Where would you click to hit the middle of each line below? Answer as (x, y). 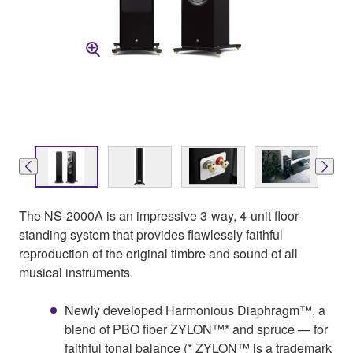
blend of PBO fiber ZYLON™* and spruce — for (196, 329)
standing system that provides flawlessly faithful (151, 234)
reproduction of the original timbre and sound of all (158, 253)
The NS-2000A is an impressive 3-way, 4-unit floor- (160, 215)
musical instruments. (76, 272)
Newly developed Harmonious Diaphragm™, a (195, 310)
